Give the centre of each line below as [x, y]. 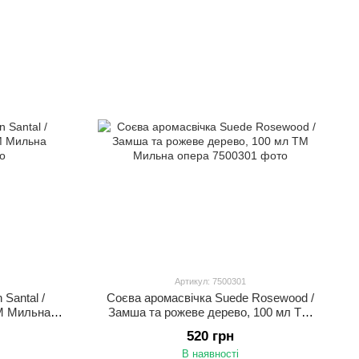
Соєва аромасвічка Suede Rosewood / [210, 298]
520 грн [210, 336]
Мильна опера [210, 327]
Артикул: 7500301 [210, 281]
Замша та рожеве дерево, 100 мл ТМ [210, 312]
